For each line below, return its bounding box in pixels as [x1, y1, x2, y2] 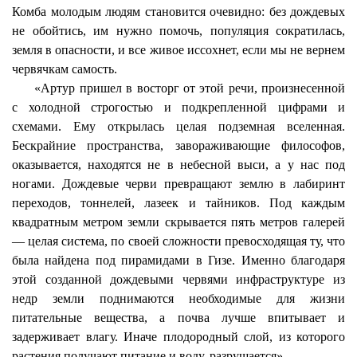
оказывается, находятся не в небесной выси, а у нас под [12, 158, 345, 171]
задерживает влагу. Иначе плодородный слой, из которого [12, 330, 345, 343]
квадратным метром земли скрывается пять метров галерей [12, 215, 345, 229]
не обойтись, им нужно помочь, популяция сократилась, [12, 24, 345, 37]
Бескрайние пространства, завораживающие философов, [12, 139, 345, 152]
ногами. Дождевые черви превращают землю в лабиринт [12, 177, 345, 190]
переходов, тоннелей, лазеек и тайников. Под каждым [12, 196, 345, 210]
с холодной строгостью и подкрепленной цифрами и [12, 100, 345, 114]
